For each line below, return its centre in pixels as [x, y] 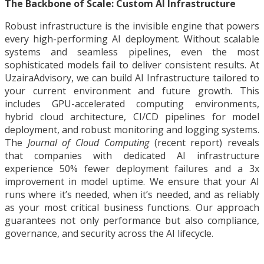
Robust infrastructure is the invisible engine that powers [132, 26]
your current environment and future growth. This [132, 91]
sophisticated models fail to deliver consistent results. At [132, 65]
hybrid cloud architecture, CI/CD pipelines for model [132, 117]
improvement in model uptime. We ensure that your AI [132, 182]
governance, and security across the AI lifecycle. [109, 234]
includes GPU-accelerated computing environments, [132, 104]
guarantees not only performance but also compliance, [132, 221]
